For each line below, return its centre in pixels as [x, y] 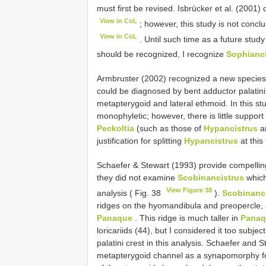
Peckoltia [115, 129]
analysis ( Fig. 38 [130, 193]
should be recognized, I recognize [161, 54]
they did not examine [137, 178]
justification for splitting [140, 141]
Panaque [115, 218]
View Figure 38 [189, 190]
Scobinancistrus [211, 178]
